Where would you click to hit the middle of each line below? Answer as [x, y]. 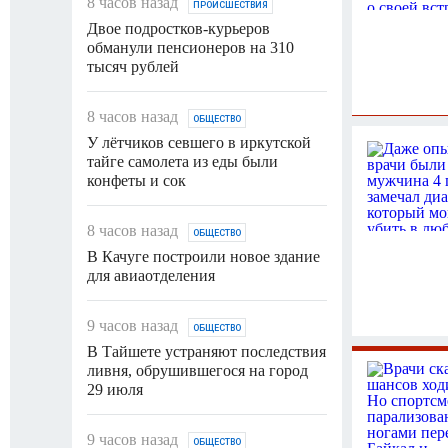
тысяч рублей [133, 66]
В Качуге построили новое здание [203, 256]
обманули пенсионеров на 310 [190, 47]
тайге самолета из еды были [182, 161]
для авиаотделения [151, 275]
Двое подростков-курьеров [178, 28]
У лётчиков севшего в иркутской [199, 142]
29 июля [115, 389]
